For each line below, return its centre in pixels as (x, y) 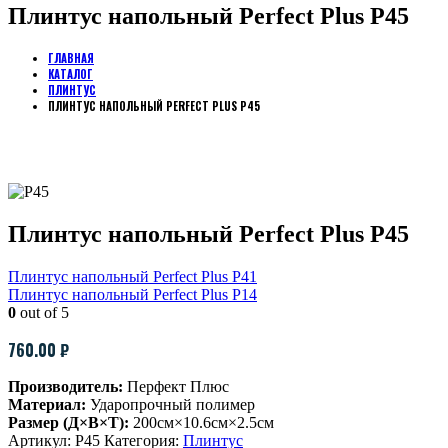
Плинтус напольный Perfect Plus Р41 (132, 276)
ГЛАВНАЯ (71, 57)
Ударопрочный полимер (170, 404)
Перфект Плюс (176, 386)
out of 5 (42, 312)
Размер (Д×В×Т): (68, 422)
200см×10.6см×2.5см (201, 422)
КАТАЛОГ (70, 73)
